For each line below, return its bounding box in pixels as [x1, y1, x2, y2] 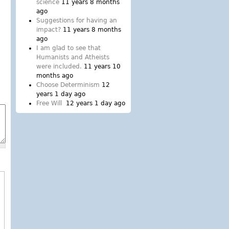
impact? [36, 26, 61, 33]
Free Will [36, 100, 64, 107]
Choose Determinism [36, 81, 100, 88]
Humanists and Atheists [36, 54, 109, 61]
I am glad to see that [36, 44, 101, 52]
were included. [36, 63, 82, 70]
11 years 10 [84, 63, 121, 70]
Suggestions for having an [36, 17, 117, 24]
